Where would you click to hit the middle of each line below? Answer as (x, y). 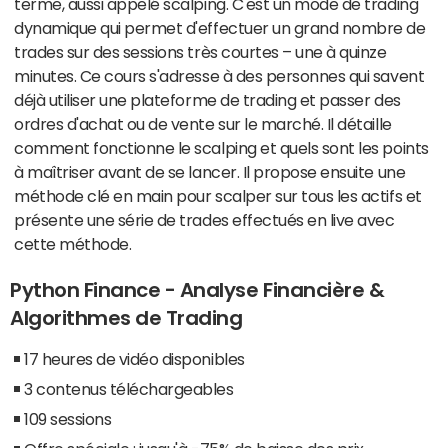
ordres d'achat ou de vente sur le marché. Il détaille (203, 123)
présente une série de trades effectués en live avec (204, 219)
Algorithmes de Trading (126, 317)
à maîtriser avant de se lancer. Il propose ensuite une (210, 171)
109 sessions (68, 418)
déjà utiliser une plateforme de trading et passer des (207, 99)
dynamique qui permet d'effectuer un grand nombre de (220, 27)
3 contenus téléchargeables (129, 388)
